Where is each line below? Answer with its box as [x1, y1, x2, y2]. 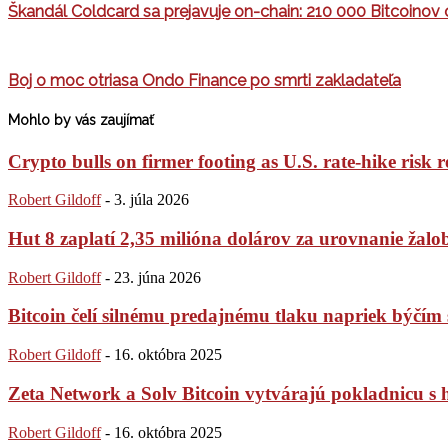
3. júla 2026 [114, 191, 189, 209]
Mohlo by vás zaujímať [8, 112, 154, 129]
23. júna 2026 [114, 268, 201, 286]
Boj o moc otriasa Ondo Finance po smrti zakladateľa [8, 71, 401, 90]
